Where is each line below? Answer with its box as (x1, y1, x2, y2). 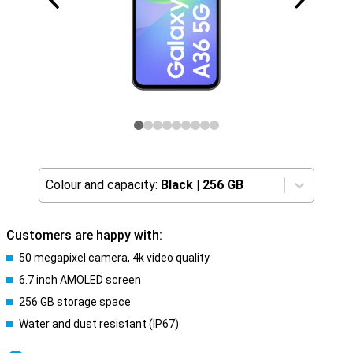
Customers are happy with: (6, 228, 162, 243)
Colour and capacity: (46, 177, 158, 192)
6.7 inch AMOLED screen (19, 273, 141, 286)
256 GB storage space (19, 295, 131, 308)
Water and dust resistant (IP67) (19, 318, 179, 330)
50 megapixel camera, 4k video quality (19, 251, 210, 264)
